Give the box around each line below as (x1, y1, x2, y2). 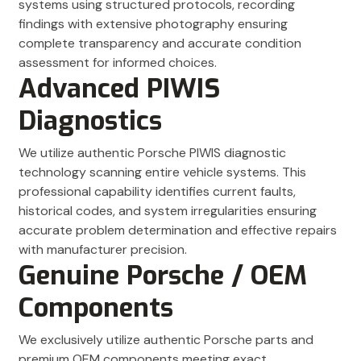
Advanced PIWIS (19, 71, 220, 107)
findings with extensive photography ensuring (19, 15, 288, 33)
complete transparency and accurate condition (19, 35, 301, 52)
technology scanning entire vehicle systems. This (19, 164, 306, 181)
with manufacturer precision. (19, 241, 187, 259)
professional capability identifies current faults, (19, 183, 296, 201)
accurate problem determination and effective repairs (19, 222, 337, 239)
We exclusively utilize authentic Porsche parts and (19, 331, 313, 349)
